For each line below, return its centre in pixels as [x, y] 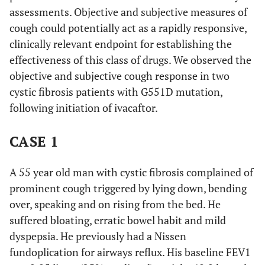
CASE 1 [34, 141]
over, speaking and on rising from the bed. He [115, 204]
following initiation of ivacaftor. [84, 108]
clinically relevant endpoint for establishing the [121, 44]
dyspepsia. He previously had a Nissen [98, 236]
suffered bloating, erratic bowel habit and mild [118, 220]
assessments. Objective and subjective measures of [128, 12]
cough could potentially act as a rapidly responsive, [128, 28]
